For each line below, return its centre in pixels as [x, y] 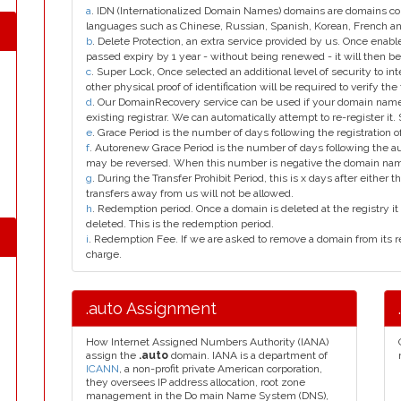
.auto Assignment [151, 308]
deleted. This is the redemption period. [180, 224]
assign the [112, 355]
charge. [104, 254]
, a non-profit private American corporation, [221, 369]
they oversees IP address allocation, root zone [196, 382]
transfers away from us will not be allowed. [190, 193]
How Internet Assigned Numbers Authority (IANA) [207, 342]
